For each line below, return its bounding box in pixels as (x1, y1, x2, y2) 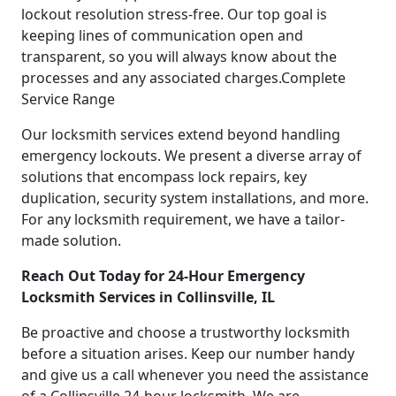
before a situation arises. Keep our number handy (21, 343, 354, 363)
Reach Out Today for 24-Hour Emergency (21, 265, 305, 286)
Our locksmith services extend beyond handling (21, 124, 340, 144)
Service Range (21, 88, 115, 109)
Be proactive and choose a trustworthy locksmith (21, 322, 350, 342)
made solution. (21, 230, 121, 250)
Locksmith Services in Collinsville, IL (21, 286, 275, 307)
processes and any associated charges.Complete (21, 67, 346, 88)
